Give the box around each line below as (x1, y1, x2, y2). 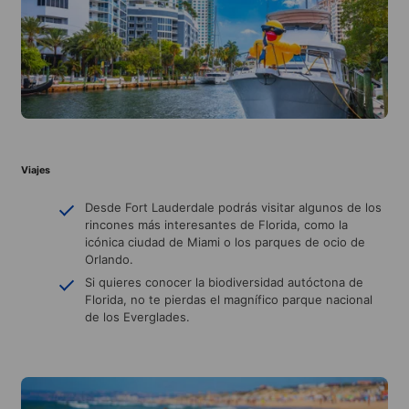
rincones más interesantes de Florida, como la (85, 216, 348, 232)
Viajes (21, 163, 50, 176)
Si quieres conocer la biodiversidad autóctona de (85, 274, 363, 289)
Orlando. (85, 251, 133, 267)
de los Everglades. (85, 309, 190, 324)
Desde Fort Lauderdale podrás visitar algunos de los (85, 199, 382, 215)
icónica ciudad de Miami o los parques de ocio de (85, 234, 365, 249)
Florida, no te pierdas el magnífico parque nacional (85, 291, 372, 307)
